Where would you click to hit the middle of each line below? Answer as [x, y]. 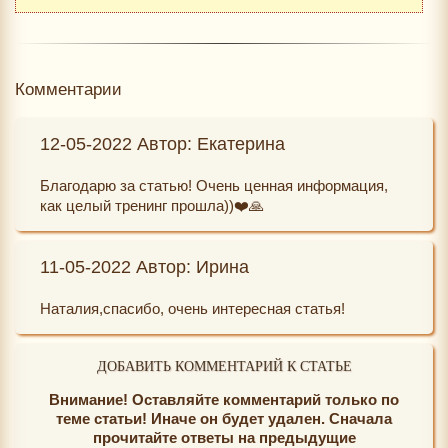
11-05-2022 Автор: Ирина [144, 266]
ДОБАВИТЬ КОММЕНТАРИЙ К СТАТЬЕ [224, 366]
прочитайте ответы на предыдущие [224, 437]
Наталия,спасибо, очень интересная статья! [192, 308]
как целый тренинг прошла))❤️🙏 [152, 205]
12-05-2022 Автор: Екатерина [162, 143]
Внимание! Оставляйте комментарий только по [224, 399]
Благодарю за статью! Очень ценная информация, [214, 185]
